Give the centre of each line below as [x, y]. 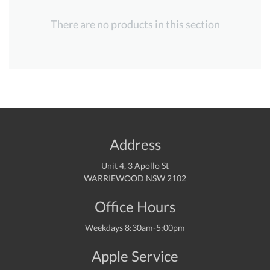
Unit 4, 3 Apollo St [135, 166]
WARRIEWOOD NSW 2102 [135, 178]
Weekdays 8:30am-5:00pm [135, 228]
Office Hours [135, 207]
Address [135, 145]
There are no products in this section [135, 24]
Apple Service [135, 256]
